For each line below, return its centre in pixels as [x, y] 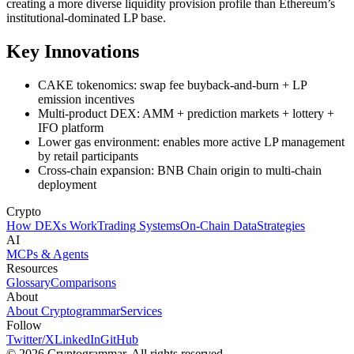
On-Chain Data [218, 226]
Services [141, 311]
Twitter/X [30, 340]
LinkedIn [77, 340]
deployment [67, 185]
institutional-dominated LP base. [86, 18]
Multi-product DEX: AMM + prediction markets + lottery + [186, 114]
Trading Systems [139, 226]
